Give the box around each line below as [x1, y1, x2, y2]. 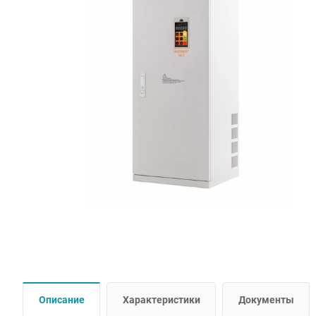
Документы [238, 293, 294, 305]
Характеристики [123, 293, 200, 305]
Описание [39, 293, 85, 305]
